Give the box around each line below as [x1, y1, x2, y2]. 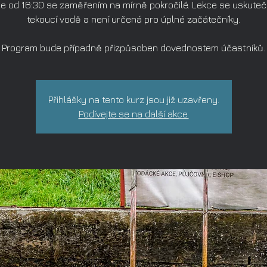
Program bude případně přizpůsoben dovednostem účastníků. [2, 42, 265, 53]
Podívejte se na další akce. [78, 108, 189, 119]
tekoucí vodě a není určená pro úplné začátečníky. [27, 14, 240, 24]
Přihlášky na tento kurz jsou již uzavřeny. [48, 94, 219, 105]
